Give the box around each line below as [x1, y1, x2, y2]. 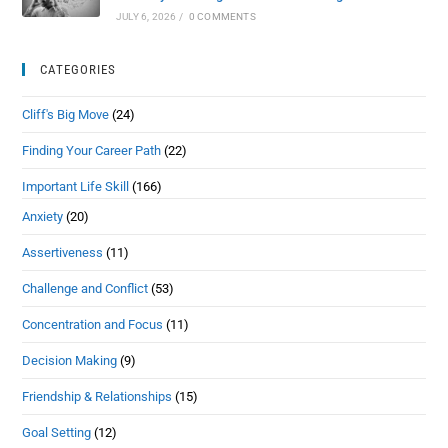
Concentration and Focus [22, 316, 164, 332]
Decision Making [22, 352, 118, 368]
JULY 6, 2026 [115, 10, 177, 22]
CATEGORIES [40, 61, 117, 77]
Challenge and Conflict [22, 280, 149, 296]
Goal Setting [22, 424, 92, 440]
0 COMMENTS [188, 10, 256, 22]
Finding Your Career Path [22, 142, 162, 158]
